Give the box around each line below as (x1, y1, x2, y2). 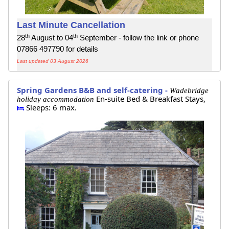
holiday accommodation (17, 95, 96, 103)
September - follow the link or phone (78, 33, 199, 42)
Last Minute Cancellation (17, 20, 125, 31)
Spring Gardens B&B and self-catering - (17, 84, 170, 95)
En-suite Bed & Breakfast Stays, (96, 93, 205, 104)
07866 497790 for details (17, 44, 98, 54)
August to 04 (30, 33, 73, 42)
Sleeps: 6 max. (24, 102, 77, 112)
